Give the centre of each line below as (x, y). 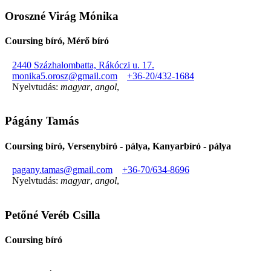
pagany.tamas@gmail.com (62, 169)
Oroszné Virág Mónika (62, 16)
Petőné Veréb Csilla (53, 215)
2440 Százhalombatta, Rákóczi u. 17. (83, 65)
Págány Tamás (42, 121)
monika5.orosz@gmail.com (65, 76)
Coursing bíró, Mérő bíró (57, 41)
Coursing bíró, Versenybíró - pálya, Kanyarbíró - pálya (118, 146)
